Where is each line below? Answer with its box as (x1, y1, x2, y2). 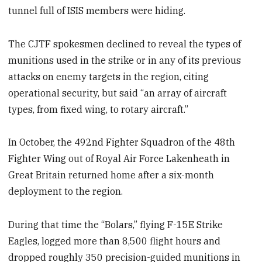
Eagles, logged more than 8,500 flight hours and (8, 235, 221, 247)
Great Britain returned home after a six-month (8, 169, 215, 181)
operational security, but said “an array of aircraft (8, 87, 227, 99)
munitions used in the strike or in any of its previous (8, 54, 242, 66)
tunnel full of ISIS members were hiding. (8, 4, 186, 16)
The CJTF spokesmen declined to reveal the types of (8, 37, 242, 50)
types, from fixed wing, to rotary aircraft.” (8, 103, 189, 115)
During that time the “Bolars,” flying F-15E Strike (8, 219, 223, 231)
